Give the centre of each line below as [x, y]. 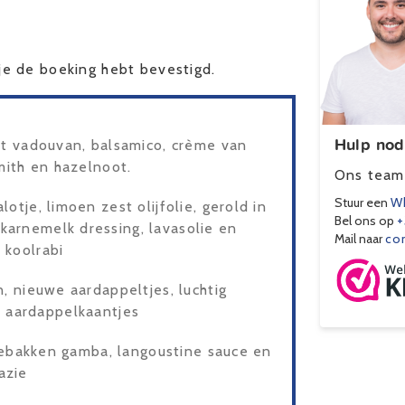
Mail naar [359, 239]
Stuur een [362, 203]
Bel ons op [365, 221]
